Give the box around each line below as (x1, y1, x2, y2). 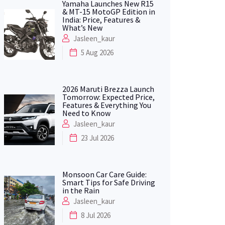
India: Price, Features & (62, 14, 140, 25)
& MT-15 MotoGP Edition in (62, 6, 155, 17)
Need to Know (62, 107, 110, 118)
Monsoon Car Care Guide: (62, 169, 147, 179)
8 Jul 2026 (80, 210, 110, 220)
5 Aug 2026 (80, 47, 114, 57)
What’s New (62, 22, 102, 33)
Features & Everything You (62, 99, 151, 110)
